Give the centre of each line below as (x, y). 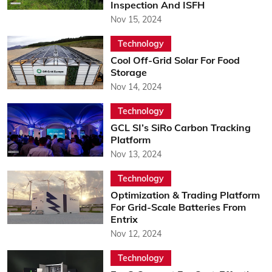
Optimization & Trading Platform (185, 195)
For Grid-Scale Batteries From (178, 207)
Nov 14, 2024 (136, 87)
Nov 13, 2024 (136, 154)
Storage (128, 72)
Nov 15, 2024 (136, 19)
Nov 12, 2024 (136, 233)
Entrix (124, 219)
